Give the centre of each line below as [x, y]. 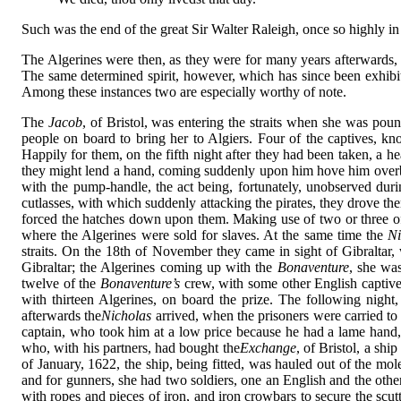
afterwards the [62, 315]
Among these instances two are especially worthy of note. [184, 91]
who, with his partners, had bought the [131, 347]
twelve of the [59, 283]
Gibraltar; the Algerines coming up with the [147, 267]
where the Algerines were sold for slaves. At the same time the [202, 235]
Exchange [268, 347]
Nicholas [127, 315]
